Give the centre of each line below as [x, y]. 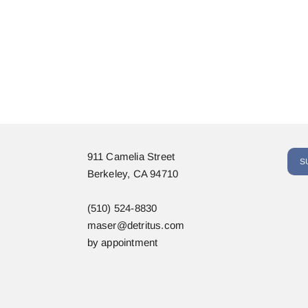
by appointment [122, 242]
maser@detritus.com [136, 225]
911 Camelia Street [131, 156]
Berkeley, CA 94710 [133, 173]
